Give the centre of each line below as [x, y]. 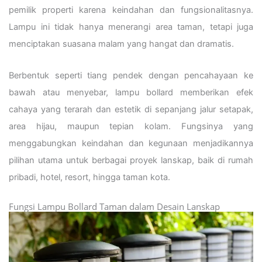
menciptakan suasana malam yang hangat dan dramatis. [121, 44]
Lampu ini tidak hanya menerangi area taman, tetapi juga [131, 27]
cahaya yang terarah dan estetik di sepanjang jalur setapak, [131, 110]
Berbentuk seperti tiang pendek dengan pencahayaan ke [131, 76]
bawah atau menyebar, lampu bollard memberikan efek [131, 93]
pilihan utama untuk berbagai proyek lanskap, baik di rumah [131, 161]
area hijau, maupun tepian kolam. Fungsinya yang [131, 127]
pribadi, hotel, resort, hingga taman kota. [89, 177]
